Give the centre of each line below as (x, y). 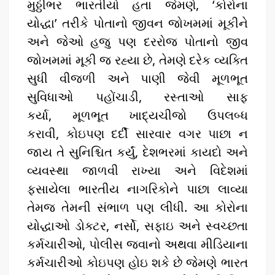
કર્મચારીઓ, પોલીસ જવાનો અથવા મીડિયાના (137, 244)
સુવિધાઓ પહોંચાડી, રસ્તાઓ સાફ (137, 96)
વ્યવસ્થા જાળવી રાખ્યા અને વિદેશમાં (137, 170)
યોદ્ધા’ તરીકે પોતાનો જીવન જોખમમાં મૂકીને (137, 23)
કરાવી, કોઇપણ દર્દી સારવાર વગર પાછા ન (137, 133)
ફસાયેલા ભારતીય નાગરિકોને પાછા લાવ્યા (137, 188)
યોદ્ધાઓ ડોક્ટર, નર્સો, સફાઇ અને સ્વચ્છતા (137, 225)
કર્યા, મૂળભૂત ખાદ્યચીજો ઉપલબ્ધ (137, 115)
